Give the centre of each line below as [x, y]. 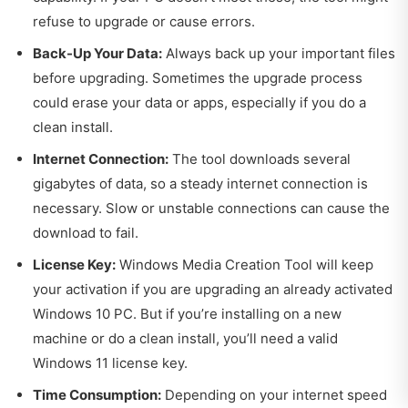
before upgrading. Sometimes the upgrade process [198, 77]
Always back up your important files [279, 53]
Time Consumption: [97, 394]
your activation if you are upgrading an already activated [213, 289]
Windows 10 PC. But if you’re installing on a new [187, 313]
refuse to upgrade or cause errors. [144, 21]
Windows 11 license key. [110, 362]
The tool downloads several [260, 158]
